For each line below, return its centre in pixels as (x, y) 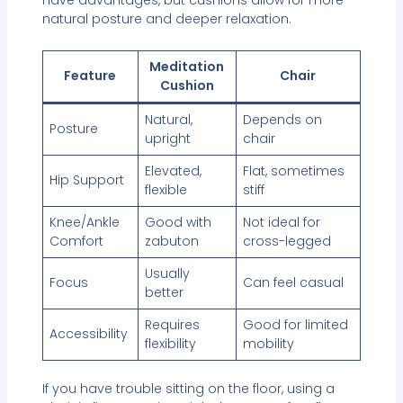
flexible (166, 190)
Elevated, (173, 171)
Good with (178, 223)
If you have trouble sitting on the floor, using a (188, 389)
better (164, 293)
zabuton (171, 242)
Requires (172, 325)
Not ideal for (281, 223)
